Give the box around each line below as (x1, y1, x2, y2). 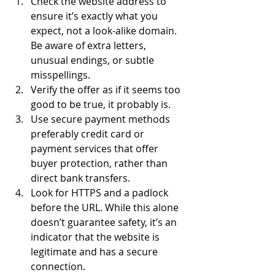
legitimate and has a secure (31, 244, 160, 258)
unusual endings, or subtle (31, 53, 157, 67)
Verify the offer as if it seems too (31, 82, 183, 96)
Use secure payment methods (31, 112, 172, 126)
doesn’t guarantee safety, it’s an (31, 215, 179, 229)
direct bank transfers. (31, 171, 133, 185)
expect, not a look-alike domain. (31, 23, 179, 37)
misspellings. (31, 68, 93, 82)
